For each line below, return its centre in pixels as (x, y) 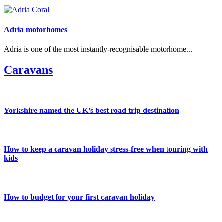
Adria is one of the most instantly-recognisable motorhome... (98, 49)
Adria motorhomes (36, 29)
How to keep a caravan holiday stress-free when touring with (106, 149)
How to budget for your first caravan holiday (79, 197)
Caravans (28, 70)
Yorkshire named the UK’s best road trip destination (92, 110)
